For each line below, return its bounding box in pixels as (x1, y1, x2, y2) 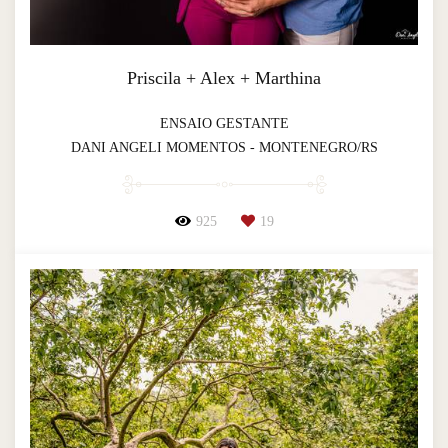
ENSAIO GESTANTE (159, 115, 289, 131)
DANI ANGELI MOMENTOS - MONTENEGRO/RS (70, 139, 378, 155)
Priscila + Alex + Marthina (127, 67, 321, 88)
